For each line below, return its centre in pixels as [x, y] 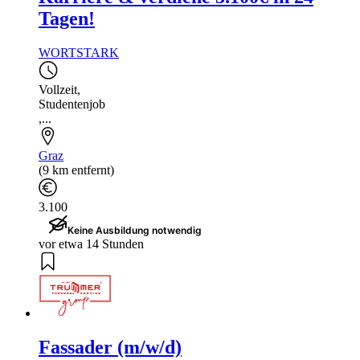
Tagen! [67, 19]
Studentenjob [72, 104]
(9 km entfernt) [76, 170]
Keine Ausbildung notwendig [135, 231]
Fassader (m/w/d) [110, 347]
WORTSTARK [79, 53]
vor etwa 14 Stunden [91, 244]
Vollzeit [58, 90]
